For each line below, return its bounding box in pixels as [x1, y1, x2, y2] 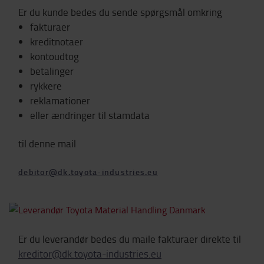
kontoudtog [30, 49, 79, 63]
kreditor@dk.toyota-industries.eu [18, 246, 161, 260]
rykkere [30, 78, 62, 93]
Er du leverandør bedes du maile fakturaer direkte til [18, 232, 241, 246]
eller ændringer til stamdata [30, 108, 150, 122]
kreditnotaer [30, 34, 83, 48]
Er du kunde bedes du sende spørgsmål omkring [18, 5, 222, 19]
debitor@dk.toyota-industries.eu [18, 166, 158, 177]
